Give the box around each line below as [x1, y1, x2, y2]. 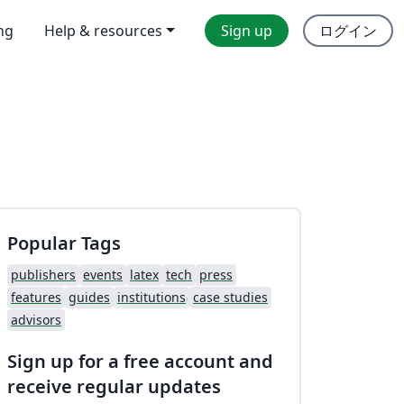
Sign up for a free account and [7, 348, 273, 373]
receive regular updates [7, 373, 221, 399]
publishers [11, 265, 76, 283]
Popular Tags [7, 230, 121, 255]
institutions [117, 288, 186, 306]
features [11, 288, 61, 306]
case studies [193, 288, 268, 306]
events [83, 265, 123, 283]
